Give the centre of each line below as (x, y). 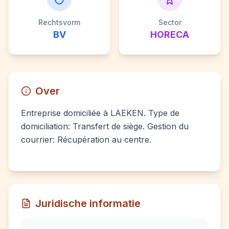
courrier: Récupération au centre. (86, 140)
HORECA (170, 35)
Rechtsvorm (59, 22)
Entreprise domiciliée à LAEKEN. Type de (100, 113)
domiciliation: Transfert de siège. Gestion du (105, 126)
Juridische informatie (88, 203)
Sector (170, 22)
